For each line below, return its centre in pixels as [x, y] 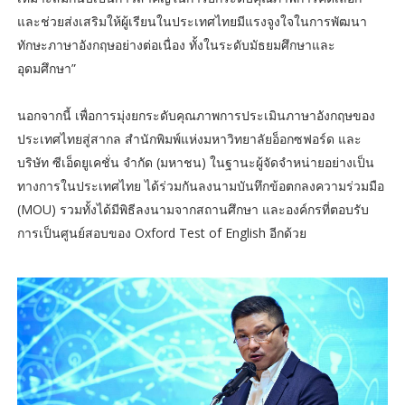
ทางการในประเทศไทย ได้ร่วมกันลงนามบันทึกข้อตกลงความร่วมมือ [200, 185]
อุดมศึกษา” [46, 68]
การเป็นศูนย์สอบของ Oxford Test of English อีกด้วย [161, 232]
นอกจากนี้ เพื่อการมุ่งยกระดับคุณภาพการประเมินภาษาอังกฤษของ [196, 115]
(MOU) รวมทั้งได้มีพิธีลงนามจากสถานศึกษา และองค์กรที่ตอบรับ [193, 209]
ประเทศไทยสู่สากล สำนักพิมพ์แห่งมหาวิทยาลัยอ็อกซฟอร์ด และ [189, 138]
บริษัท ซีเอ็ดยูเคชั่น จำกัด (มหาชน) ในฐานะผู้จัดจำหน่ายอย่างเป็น [195, 162]
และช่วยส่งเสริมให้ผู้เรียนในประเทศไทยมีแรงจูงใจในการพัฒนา [192, 21]
